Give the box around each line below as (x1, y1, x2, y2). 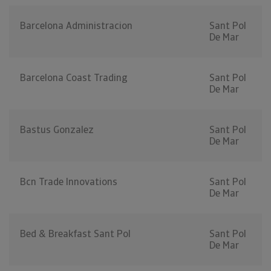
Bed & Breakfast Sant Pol (20, 227, 131, 241)
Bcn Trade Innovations (20, 175, 117, 189)
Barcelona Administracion (20, 19, 132, 33)
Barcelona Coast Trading (20, 71, 128, 85)
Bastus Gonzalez (20, 123, 94, 137)
